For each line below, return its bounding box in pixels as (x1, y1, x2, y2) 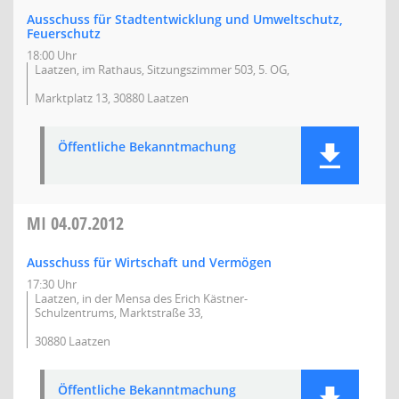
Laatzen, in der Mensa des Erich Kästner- (35, 290, 248, 306)
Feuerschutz (27, 25, 101, 42)
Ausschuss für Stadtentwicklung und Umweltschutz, (27, 11, 343, 28)
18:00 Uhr (27, 47, 77, 63)
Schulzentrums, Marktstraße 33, (35, 305, 203, 321)
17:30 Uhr (27, 276, 77, 292)
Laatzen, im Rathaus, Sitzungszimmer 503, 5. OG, (35, 61, 289, 77)
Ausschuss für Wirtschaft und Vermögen (27, 254, 272, 271)
